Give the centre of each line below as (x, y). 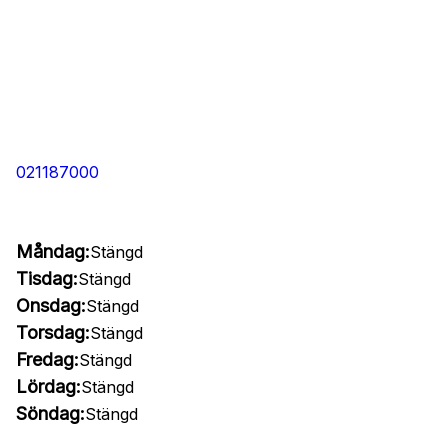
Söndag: (50, 413)
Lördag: (48, 386)
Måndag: (53, 251)
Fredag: (47, 359)
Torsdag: (53, 332)
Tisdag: (47, 278)
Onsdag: (51, 305)
